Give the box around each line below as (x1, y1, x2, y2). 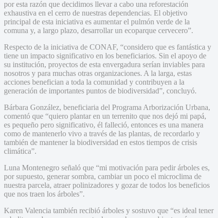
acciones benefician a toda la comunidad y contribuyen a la (4, 77, 184, 86)
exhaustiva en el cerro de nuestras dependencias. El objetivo (4, 8, 187, 17)
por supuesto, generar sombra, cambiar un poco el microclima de (4, 172, 201, 181)
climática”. (4, 146, 36, 155)
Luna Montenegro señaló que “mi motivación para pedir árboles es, (4, 163, 210, 172)
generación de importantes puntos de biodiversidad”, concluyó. (4, 86, 197, 95)
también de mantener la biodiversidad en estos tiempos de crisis (4, 138, 197, 146)
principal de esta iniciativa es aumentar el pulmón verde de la (4, 17, 190, 26)
